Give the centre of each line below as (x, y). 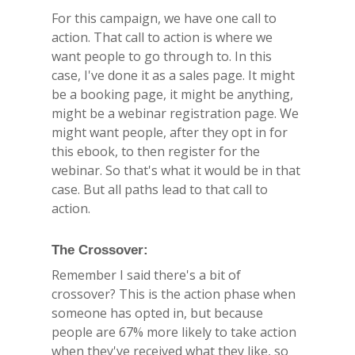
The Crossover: (100, 250)
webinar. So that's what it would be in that (176, 170)
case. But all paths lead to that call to (160, 189)
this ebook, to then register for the (156, 151)
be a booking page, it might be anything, (172, 94)
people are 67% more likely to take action (174, 332)
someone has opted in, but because (157, 313)
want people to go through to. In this (162, 56)
